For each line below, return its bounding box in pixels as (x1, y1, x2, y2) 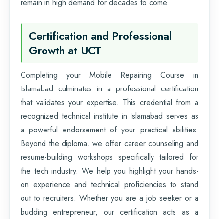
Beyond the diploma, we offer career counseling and (21, 137, 198, 149)
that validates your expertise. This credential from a (21, 96, 198, 108)
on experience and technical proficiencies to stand (21, 178, 198, 190)
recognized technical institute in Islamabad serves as (21, 110, 198, 122)
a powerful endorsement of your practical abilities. (21, 124, 198, 135)
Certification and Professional (29, 27, 172, 44)
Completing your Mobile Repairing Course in (21, 69, 198, 81)
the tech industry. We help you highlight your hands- (21, 165, 198, 176)
